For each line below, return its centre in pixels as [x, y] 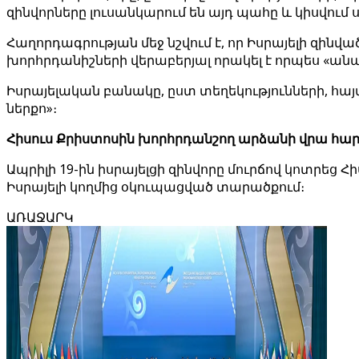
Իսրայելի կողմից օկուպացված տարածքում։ [155, 187]
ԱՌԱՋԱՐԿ [40, 217]
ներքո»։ [32, 108]
